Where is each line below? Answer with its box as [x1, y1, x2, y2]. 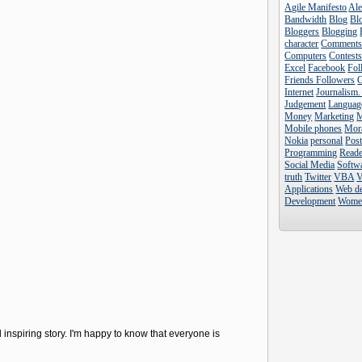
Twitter [305, 171, 332, 183]
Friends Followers [284, 74, 356, 86]
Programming [284, 147, 338, 158]
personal [310, 135, 343, 146]
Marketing [314, 111, 355, 122]
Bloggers [284, 26, 320, 37]
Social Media [284, 159, 335, 170]
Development [284, 196, 336, 207]
